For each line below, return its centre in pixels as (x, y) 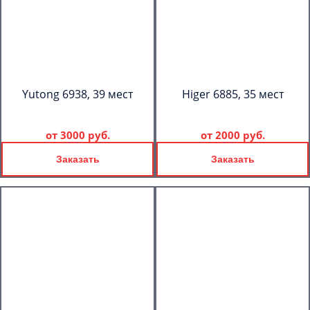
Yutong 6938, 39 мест (77, 94)
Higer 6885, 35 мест (232, 94)
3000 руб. (85, 135)
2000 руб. (240, 135)
